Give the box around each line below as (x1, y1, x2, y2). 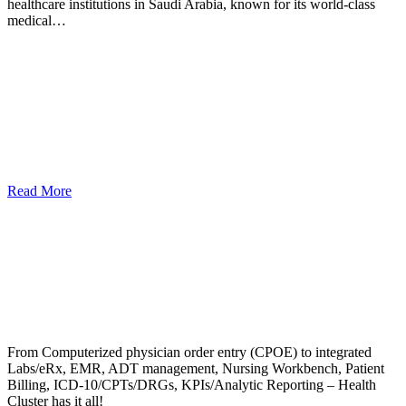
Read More (7, 183, 72, 199)
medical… (7, 13, 66, 29)
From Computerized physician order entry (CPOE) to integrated (7, 344, 372, 361)
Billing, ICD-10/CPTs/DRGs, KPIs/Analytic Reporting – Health (7, 377, 376, 393)
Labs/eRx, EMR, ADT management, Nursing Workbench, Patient (7, 361, 384, 377)
